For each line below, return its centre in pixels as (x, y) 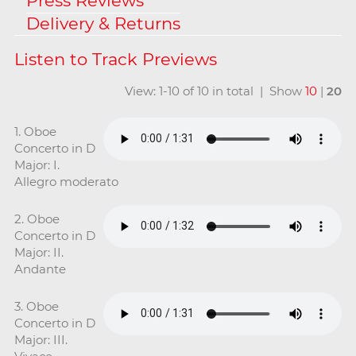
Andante (40, 269)
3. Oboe (36, 306)
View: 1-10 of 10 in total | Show (215, 91)
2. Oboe (37, 219)
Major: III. (41, 339)
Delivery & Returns (103, 23)
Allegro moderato (66, 181)
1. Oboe (35, 131)
